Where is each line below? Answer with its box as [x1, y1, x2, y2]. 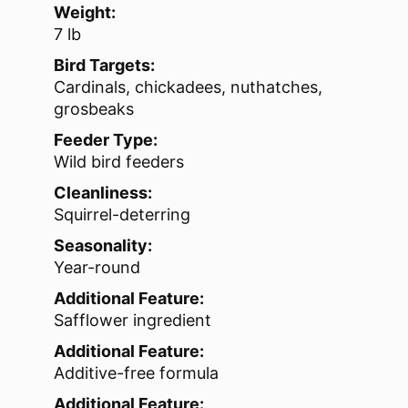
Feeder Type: [54, 130, 158, 150]
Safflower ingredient [54, 311, 211, 331]
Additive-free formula [54, 363, 219, 383]
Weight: [54, 3, 116, 23]
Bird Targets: [54, 56, 155, 76]
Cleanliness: [54, 183, 152, 203]
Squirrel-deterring [54, 205, 190, 225]
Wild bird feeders [54, 152, 184, 172]
